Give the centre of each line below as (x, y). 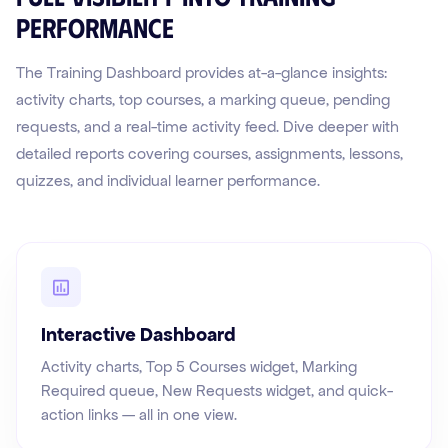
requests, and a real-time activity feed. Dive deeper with (207, 127)
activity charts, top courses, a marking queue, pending (203, 100)
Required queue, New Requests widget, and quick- (217, 391)
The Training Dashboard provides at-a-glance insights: (201, 73)
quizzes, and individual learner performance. (168, 181)
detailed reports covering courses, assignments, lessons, (209, 154)
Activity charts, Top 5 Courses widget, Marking (199, 367)
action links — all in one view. (139, 415)
